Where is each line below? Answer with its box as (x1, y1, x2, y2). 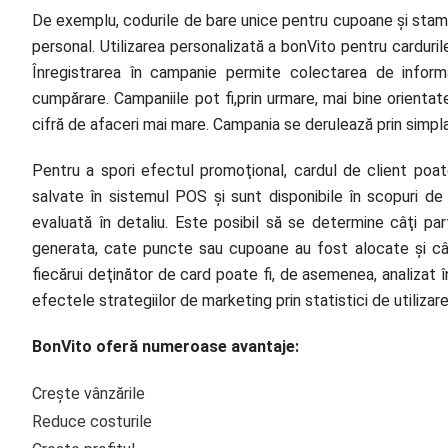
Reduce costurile (32, 412, 152, 431)
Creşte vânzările (32, 384, 145, 403)
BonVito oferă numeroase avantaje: (32, 337, 299, 356)
